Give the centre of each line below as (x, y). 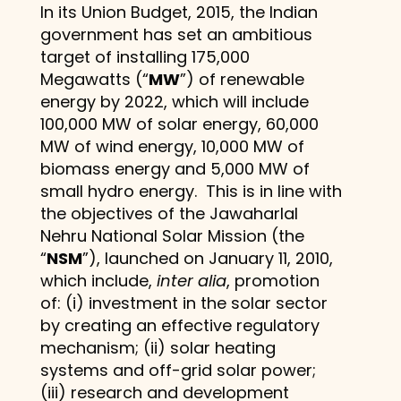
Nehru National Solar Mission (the (172, 235)
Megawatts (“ (94, 79)
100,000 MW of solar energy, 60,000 (179, 124)
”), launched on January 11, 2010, (207, 258)
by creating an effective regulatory (179, 325)
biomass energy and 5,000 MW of (175, 168)
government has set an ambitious (176, 34)
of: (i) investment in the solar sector (183, 303)
